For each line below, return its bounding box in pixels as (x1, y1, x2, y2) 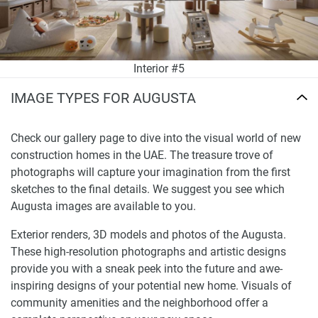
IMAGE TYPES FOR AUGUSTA (11, 89, 196, 106)
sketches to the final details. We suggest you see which (11, 182, 285, 197)
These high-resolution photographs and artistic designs (11, 245, 286, 259)
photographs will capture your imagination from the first (11, 165, 290, 180)
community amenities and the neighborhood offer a (11, 296, 268, 310)
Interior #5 (133, 61, 185, 75)
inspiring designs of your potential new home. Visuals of (11, 279, 292, 293)
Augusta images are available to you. (11, 199, 196, 214)
